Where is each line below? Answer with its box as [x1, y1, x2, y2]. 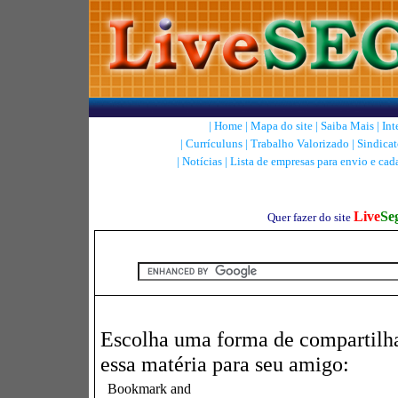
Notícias [182, 155, 222, 168]
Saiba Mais [320, 119, 374, 132]
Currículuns [185, 137, 243, 150]
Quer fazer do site [267, 211, 351, 224]
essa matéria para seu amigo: [100, 352, 349, 376]
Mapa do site [250, 119, 313, 132]
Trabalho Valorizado [250, 137, 349, 150]
